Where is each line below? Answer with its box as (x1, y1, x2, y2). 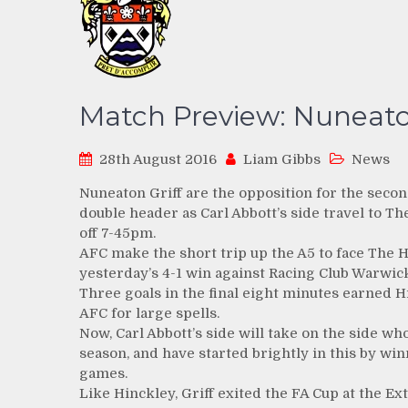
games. (79, 365, 127, 382)
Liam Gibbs (243, 151, 321, 168)
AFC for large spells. (79, 305, 219, 321)
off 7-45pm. (79, 225, 156, 241)
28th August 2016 (99, 151, 217, 168)
